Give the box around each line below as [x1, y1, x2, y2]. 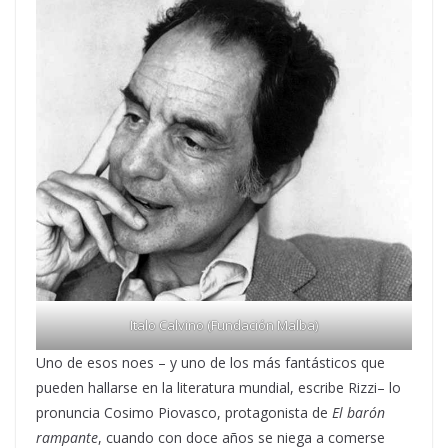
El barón [332, 402, 385, 422]
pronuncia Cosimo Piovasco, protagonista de [36, 402, 332, 422]
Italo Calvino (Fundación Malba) [130, 315, 318, 334]
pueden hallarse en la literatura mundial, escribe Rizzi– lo [36, 377, 401, 397]
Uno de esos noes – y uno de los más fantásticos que [36, 352, 385, 372]
